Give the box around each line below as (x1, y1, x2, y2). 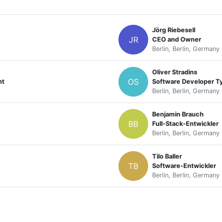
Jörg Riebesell (152, 26, 195, 34)
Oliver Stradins (152, 68, 197, 76)
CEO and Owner (152, 36, 201, 44)
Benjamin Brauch (152, 111, 204, 118)
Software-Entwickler (152, 162, 216, 170)
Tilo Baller (152, 153, 182, 161)
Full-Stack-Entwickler (152, 120, 219, 128)
